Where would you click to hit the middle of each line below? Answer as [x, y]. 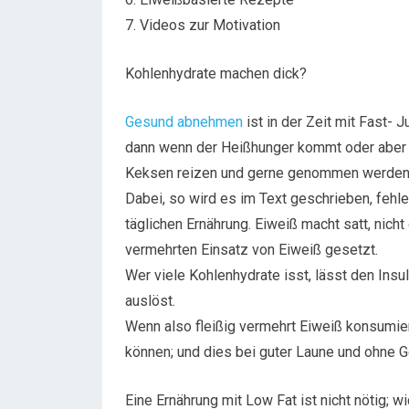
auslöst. [150, 301]
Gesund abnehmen [184, 122]
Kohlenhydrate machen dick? [216, 73]
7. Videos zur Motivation [203, 25]
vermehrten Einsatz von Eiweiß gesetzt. [252, 250]
